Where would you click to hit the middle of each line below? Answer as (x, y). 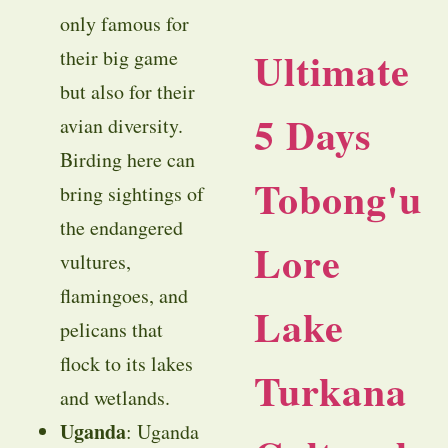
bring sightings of (132, 194)
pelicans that (111, 330)
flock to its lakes (126, 364)
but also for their (127, 92)
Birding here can (127, 160)
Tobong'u (338, 199)
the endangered (121, 228)
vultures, (95, 262)
